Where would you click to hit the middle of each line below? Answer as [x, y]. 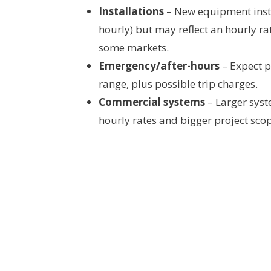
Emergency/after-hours [159, 65]
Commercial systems [152, 102]
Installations [131, 11]
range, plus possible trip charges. [178, 83]
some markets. [134, 47]
